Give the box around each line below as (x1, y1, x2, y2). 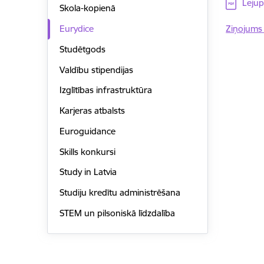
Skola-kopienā (59, 2, 115, 14)
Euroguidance (59, 125, 115, 137)
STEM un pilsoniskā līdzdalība (59, 207, 175, 219)
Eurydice (59, 23, 94, 35)
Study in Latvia (59, 166, 117, 178)
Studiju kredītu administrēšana (59, 187, 180, 199)
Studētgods (59, 43, 105, 55)
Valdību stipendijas (59, 64, 133, 75)
